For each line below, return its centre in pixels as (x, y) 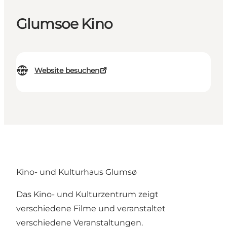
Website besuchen (67, 71)
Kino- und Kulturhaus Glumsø (77, 172)
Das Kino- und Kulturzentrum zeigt (87, 195)
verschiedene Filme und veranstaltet (91, 209)
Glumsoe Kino (64, 24)
